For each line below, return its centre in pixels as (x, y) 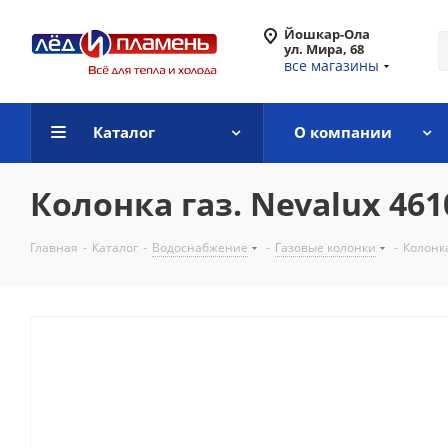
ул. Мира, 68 (324, 49)
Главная (54, 247)
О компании (343, 132)
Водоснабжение (200, 247)
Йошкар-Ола (327, 34)
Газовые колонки (325, 247)
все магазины (331, 65)
